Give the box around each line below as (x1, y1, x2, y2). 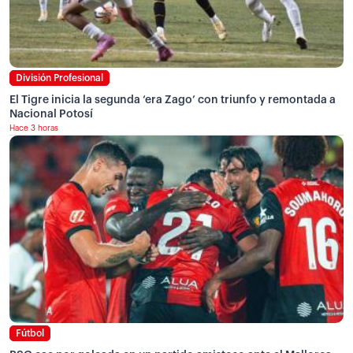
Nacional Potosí (9, 109, 93, 121)
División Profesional (16, 73, 103, 84)
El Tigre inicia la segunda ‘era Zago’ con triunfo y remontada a (9, 95, 336, 106)
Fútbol (16, 329, 44, 339)
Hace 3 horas (9, 124, 58, 133)
